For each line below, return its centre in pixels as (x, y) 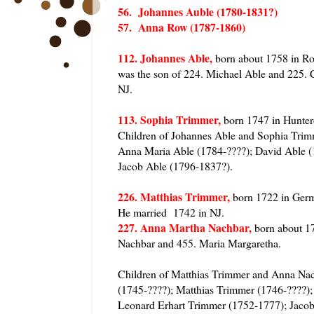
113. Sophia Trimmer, (169, 119)
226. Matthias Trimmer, (174, 196)
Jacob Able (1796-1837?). (175, 165)
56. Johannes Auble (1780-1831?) (198, 11)
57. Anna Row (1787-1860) (182, 27)
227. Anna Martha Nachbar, (185, 227)
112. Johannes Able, (165, 57)
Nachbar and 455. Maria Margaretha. (199, 243)
